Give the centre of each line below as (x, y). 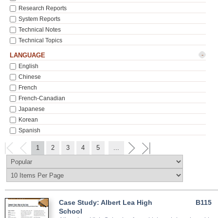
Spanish (29, 130)
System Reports (39, 19)
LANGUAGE (27, 55)
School (71, 211)
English (28, 66)
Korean (28, 120)
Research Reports (43, 8)
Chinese (30, 77)
